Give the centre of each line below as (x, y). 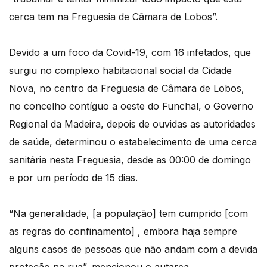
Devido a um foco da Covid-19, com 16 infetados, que (130, 53)
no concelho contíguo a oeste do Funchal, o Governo (131, 106)
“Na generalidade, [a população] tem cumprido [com (128, 214)
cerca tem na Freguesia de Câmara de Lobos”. (113, 17)
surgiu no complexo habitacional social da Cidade (120, 71)
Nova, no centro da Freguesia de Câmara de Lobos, (127, 89)
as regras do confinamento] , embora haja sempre (123, 232)
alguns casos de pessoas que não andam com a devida (133, 249)
